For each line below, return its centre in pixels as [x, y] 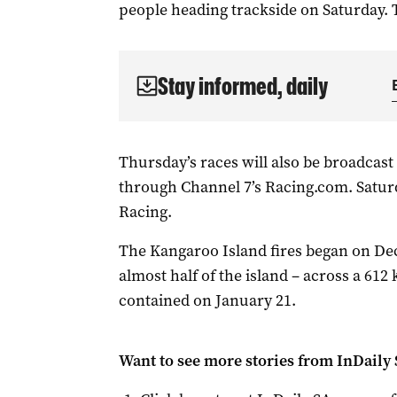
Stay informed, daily [242, 86]
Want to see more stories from [227, 361]
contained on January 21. [207, 300]
